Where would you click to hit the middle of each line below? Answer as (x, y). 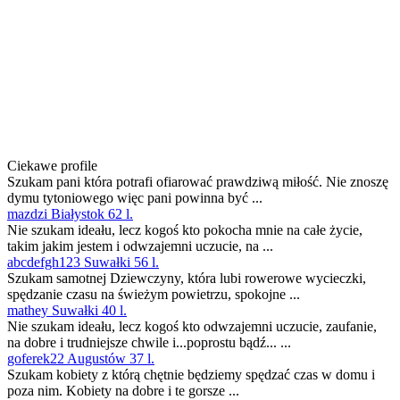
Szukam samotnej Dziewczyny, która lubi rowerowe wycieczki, (187, 279)
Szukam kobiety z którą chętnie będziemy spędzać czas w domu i (191, 375)
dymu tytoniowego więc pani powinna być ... (135, 198)
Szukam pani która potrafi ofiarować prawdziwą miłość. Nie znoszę (198, 182)
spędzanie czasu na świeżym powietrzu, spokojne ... (154, 295)
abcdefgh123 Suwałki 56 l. (83, 262)
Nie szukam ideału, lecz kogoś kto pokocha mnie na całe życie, (185, 230)
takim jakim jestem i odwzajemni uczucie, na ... (140, 246)
